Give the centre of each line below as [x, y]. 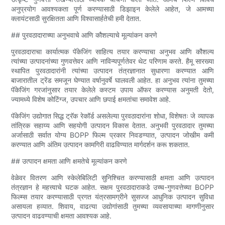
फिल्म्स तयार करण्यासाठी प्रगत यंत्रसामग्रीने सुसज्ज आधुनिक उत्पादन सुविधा [113, 196]
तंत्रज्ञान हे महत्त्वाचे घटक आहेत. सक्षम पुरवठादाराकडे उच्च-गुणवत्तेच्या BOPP [113, 187]
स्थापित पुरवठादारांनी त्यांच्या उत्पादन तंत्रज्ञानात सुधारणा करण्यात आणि [113, 70]
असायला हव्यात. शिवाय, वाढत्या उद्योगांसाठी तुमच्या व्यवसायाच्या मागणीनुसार [113, 206]
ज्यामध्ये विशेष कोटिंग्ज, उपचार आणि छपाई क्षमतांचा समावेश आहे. [91, 99]
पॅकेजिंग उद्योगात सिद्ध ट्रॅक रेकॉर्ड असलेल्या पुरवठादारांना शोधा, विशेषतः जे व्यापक [113, 116]
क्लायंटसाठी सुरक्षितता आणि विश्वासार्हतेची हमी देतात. [76, 18]
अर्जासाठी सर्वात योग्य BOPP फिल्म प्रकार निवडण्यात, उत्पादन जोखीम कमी [113, 135]
